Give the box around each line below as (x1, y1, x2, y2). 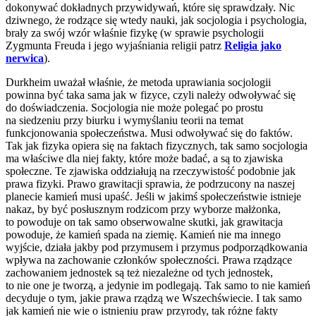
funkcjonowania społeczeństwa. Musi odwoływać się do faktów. (6, 127, 293, 140)
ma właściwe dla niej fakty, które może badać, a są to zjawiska (6, 152, 283, 165)
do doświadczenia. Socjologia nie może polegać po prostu (6, 102, 263, 114)
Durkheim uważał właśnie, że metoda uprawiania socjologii (6, 76, 271, 89)
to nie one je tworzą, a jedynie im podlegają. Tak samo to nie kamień (6, 279, 310, 292)
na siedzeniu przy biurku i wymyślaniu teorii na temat (6, 114, 243, 127)
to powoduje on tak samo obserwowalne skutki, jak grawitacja (6, 216, 283, 229)
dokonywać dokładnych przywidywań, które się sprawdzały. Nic (6, 1, 295, 14)
